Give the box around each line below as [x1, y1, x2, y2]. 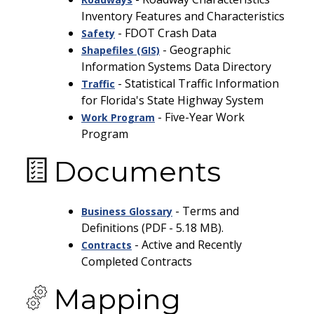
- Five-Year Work [158, 109, 245, 125]
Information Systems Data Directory [81, 59, 271, 74]
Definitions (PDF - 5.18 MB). [81, 220, 224, 235]
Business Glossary [81, 205, 172, 218]
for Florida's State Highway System [81, 93, 264, 108]
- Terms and [175, 203, 239, 219]
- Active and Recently [132, 237, 242, 252]
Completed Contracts [81, 254, 192, 269]
